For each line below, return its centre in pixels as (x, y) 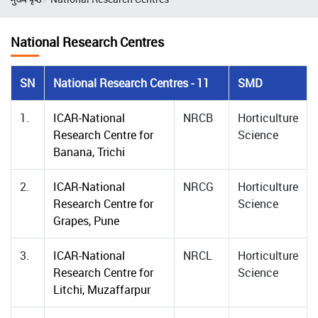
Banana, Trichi (89, 152)
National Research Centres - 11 (131, 83)
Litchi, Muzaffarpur (102, 290)
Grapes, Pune (86, 221)
